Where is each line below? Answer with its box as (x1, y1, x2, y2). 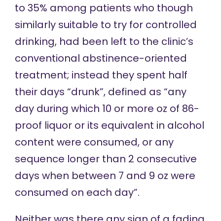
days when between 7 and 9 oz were (14, 169, 195, 183)
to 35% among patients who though (14, 1, 193, 15)
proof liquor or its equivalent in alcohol (14, 118, 204, 133)
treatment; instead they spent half (14, 68, 187, 82)
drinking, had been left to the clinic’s (14, 35, 193, 49)
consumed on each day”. (14, 185, 140, 200)
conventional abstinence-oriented (14, 51, 187, 66)
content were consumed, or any (14, 135, 174, 149)
